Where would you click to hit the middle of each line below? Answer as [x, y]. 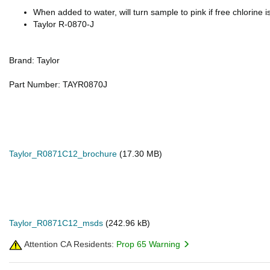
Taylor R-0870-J [64, 24]
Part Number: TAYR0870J [58, 84]
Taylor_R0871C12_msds [57, 223]
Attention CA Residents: [68, 244]
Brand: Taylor [34, 60]
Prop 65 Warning [149, 244]
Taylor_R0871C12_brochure [64, 154]
